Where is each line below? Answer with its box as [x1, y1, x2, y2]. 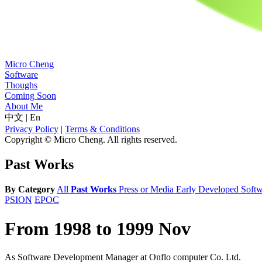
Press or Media [119, 184, 176, 195]
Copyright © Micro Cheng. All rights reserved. [5, 135, 177, 145]
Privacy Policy [5, 124, 58, 135]
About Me [5, 101, 43, 112]
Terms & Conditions [65, 124, 140, 135]
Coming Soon [5, 91, 56, 101]
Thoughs [5, 80, 37, 91]
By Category [5, 184, 55, 195]
